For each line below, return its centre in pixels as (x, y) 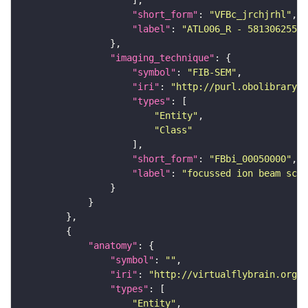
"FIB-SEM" (212, 73)
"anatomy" (113, 246)
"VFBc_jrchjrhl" (250, 15)
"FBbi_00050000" (250, 159)
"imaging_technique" (162, 58)
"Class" (173, 130)
